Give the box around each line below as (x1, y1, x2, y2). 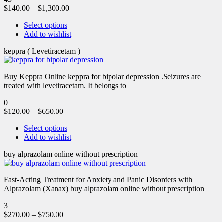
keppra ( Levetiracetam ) (4, 46, 80, 55)
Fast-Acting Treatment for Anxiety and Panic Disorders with (4, 175, 192, 184)
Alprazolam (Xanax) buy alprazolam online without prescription (4, 184, 204, 193)
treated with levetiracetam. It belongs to (4, 81, 126, 90)
